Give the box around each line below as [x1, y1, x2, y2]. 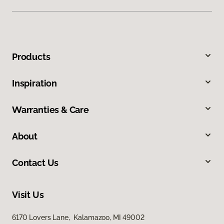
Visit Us [12, 189, 44, 200]
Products [12, 51, 50, 62]
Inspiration [12, 78, 57, 89]
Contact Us [12, 157, 59, 168]
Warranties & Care [12, 104, 89, 115]
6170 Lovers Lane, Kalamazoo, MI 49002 [12, 213, 144, 222]
